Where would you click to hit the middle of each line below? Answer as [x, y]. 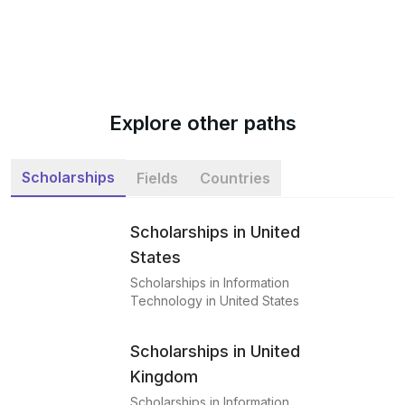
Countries [235, 178]
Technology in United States [215, 301]
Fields [157, 178]
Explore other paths [202, 123]
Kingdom [164, 377]
